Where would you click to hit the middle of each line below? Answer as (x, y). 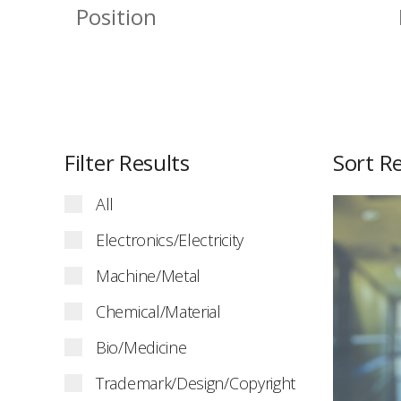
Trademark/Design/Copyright (196, 384)
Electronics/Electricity (170, 240)
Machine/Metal (149, 276)
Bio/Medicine (141, 348)
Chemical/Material (158, 312)
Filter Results (127, 163)
